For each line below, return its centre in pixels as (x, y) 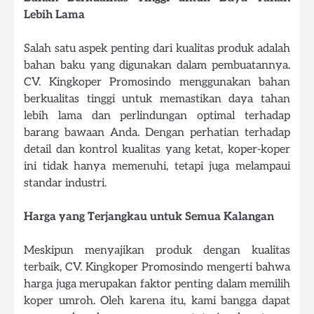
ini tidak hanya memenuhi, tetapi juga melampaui (157, 166)
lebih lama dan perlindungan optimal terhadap (157, 116)
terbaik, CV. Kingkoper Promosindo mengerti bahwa (157, 267)
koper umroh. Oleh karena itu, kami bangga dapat (157, 301)
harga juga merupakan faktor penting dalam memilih (157, 284)
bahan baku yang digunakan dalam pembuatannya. (157, 66)
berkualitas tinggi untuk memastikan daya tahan (157, 99)
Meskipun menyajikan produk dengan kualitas (157, 251)
